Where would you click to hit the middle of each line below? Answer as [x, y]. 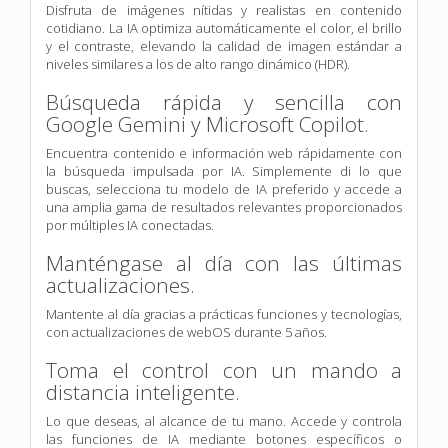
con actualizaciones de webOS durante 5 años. [186, 331]
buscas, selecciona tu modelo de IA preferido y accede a [224, 188]
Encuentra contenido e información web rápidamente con [224, 152]
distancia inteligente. [143, 391]
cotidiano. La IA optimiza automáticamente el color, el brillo [224, 27]
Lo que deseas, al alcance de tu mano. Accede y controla [224, 420]
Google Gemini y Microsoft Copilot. [207, 123]
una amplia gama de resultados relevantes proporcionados [224, 206]
